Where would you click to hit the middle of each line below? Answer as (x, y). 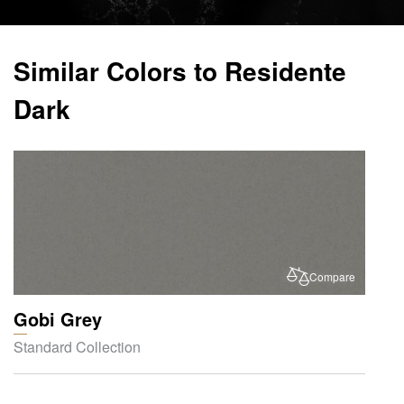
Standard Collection (77, 346)
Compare (332, 277)
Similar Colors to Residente (180, 70)
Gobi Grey (58, 318)
